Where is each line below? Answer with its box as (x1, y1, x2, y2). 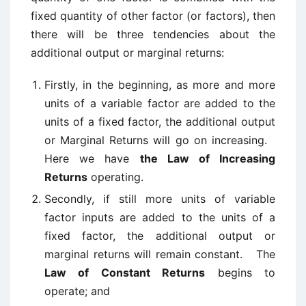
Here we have (44, 152, 140, 165)
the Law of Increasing (139, 152, 275, 165)
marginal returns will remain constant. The (44, 247, 275, 261)
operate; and (44, 284, 110, 298)
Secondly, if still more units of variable (44, 192, 275, 206)
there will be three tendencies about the (31, 27, 275, 41)
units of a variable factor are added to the (44, 96, 275, 110)
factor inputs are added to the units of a (44, 210, 275, 224)
